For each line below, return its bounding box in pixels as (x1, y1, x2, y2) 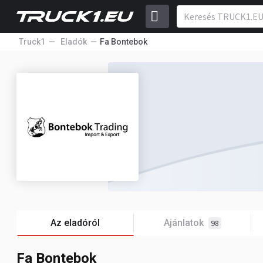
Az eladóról (50, 217, 100, 228)
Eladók (60, 37, 87, 46)
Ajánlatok (164, 217, 204, 228)
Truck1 (19, 37, 45, 46)
